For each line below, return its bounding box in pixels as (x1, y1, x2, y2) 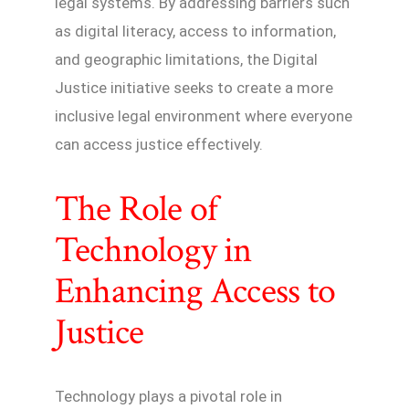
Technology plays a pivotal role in (55, 386, 282, 405)
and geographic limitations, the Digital (55, 50, 318, 69)
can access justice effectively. (55, 135, 263, 154)
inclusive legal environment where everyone (55, 107, 352, 126)
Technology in (55, 225, 252, 274)
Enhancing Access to (55, 267, 335, 315)
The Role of (55, 184, 218, 233)
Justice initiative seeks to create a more (55, 79, 333, 98)
